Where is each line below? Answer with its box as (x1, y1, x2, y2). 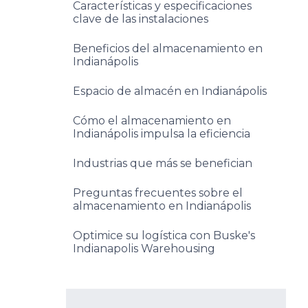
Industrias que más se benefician (73, 157, 252, 170)
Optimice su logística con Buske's (73, 229, 255, 242)
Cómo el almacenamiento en (73, 114, 231, 127)
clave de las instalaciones (73, 12, 208, 25)
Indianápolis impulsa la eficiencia (73, 127, 250, 140)
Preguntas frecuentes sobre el (73, 186, 243, 199)
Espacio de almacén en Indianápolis (73, 85, 267, 98)
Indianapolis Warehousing (73, 242, 215, 255)
